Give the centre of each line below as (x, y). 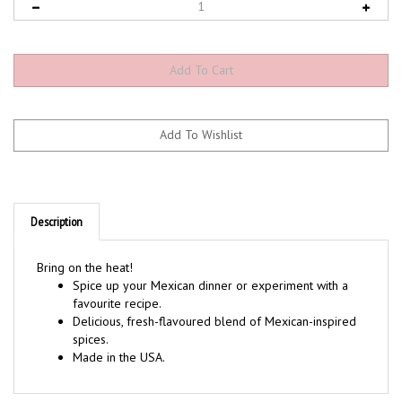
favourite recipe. (117, 286)
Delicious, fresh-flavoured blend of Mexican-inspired (214, 304)
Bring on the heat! (85, 250)
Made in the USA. (119, 340)
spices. (91, 322)
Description (57, 205)
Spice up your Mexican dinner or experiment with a (210, 268)
